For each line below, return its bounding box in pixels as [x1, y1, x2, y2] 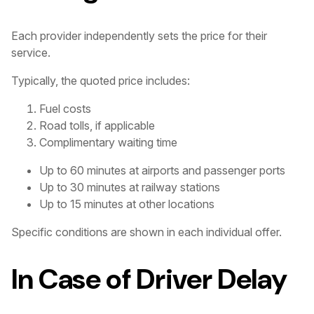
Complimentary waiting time [39, 135, 177, 149]
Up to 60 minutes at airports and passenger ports [39, 163, 285, 177]
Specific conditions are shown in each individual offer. [11, 224, 282, 239]
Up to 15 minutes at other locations [39, 196, 214, 211]
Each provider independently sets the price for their [11, 28, 267, 43]
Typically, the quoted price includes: [11, 73, 190, 88]
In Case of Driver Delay [11, 260, 287, 297]
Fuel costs [39, 101, 91, 116]
